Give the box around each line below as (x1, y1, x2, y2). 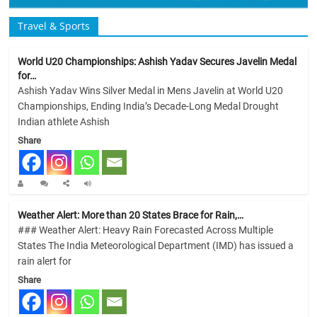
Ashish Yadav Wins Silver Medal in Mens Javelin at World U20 (18, 85, 284, 97)
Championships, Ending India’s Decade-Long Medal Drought (18, 100, 279, 113)
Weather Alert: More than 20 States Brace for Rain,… (18, 209, 244, 221)
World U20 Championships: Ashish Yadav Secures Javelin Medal (18, 56, 297, 68)
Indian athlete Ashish (18, 116, 110, 128)
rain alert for (18, 255, 72, 267)
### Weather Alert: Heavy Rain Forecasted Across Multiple (18, 224, 274, 236)
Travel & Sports (18, 19, 91, 33)
